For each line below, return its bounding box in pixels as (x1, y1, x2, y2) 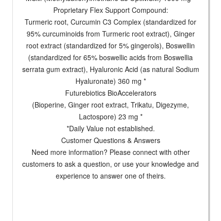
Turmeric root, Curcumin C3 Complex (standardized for (25, 17, 196, 27)
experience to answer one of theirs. (55, 171, 166, 181)
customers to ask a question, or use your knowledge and (22, 159, 199, 169)
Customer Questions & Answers (61, 135, 160, 146)
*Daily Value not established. (66, 123, 155, 134)
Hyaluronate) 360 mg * (75, 76, 146, 86)
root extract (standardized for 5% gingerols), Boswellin (26, 40, 195, 51)
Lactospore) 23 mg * (78, 111, 143, 122)
